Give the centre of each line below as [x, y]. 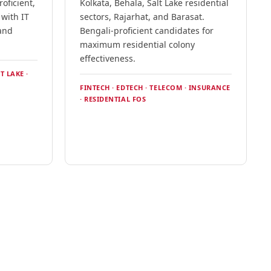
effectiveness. [107, 59]
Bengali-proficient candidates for [146, 31]
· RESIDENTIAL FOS [113, 99]
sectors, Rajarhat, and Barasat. [142, 17]
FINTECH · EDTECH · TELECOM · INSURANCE [155, 88]
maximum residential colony [137, 45]
